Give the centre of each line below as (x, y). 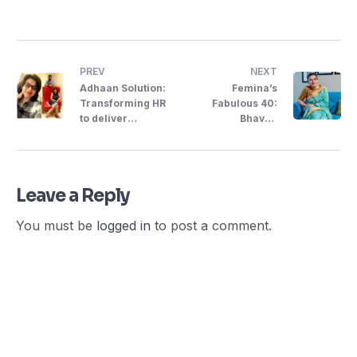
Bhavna (259, 119)
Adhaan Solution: (123, 88)
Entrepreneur (243, 149)
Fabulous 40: (245, 104)
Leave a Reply (73, 196)
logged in (124, 226)
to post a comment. (211, 226)
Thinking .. (106, 149)
